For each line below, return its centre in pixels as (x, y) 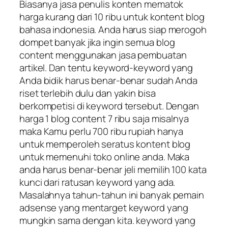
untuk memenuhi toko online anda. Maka (105, 157)
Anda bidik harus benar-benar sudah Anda (109, 81)
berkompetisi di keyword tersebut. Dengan (109, 106)
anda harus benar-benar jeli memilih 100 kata (113, 170)
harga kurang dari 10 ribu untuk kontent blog (112, 17)
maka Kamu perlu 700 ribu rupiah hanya (102, 132)
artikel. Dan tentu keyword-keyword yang (106, 68)
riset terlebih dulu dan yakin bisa (88, 93)
